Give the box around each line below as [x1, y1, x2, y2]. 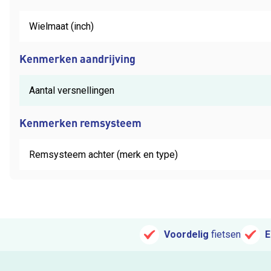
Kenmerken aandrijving [19, 51, 135, 65]
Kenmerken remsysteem [19, 115, 142, 129]
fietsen [211, 229, 241, 241]
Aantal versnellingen [29, 84, 114, 96]
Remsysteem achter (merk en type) [29, 148, 178, 160]
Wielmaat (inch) [29, 20, 94, 32]
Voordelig [164, 229, 209, 241]
